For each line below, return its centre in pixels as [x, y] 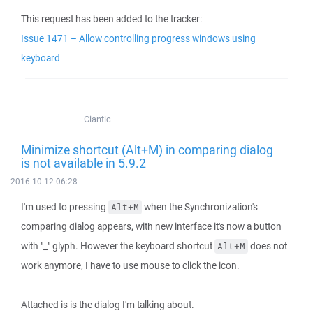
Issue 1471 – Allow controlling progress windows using [138, 38]
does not [268, 246]
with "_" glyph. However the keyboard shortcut [118, 246]
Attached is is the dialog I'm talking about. [108, 305]
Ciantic [97, 119]
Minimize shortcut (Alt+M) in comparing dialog [147, 150]
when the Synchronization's [200, 207]
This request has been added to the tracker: [111, 19]
